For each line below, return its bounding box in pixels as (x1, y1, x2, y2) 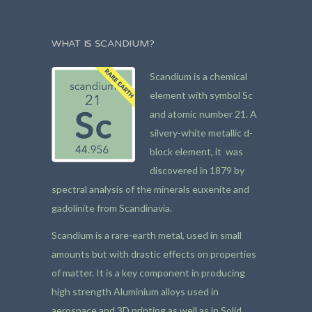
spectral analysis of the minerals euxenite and (52, 183, 249, 195)
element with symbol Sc (150, 89, 253, 101)
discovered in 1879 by (150, 164, 244, 176)
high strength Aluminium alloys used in (52, 286, 219, 297)
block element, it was (150, 146, 243, 157)
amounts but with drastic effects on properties (52, 248, 256, 260)
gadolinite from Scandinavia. (52, 202, 172, 214)
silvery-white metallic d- (150, 127, 253, 139)
